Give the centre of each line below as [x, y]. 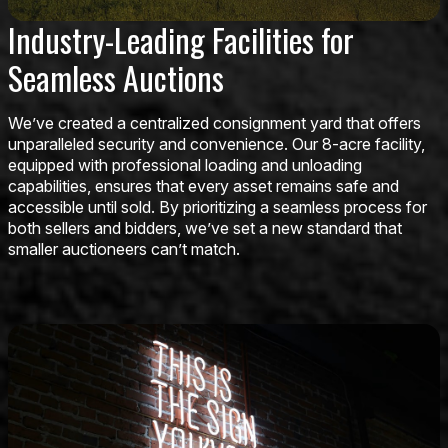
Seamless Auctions [116, 77]
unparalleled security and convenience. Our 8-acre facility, [216, 143]
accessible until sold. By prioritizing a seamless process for [217, 206]
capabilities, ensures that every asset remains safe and [203, 185]
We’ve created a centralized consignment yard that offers [214, 122]
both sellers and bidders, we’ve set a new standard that [205, 227]
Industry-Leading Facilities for [181, 39]
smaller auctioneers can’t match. [124, 248]
